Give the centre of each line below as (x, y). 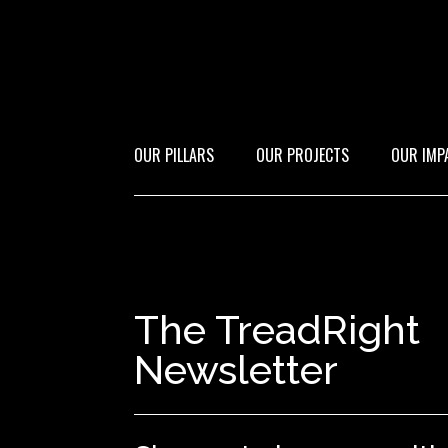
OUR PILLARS (174, 155)
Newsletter (236, 370)
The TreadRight (277, 330)
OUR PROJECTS (303, 155)
